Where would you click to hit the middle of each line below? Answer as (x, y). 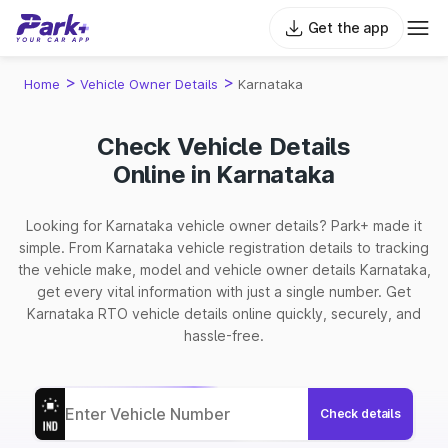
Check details (360, 413)
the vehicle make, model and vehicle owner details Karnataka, (224, 269)
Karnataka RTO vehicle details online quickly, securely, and (224, 313)
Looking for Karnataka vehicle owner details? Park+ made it (224, 225)
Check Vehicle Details (224, 146)
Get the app (348, 27)
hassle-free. (224, 335)
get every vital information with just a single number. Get (224, 291)
